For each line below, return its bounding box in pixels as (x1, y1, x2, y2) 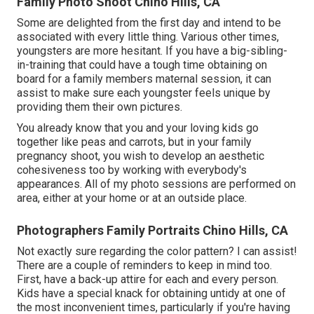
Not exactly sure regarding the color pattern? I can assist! (17, 244, 297, 258)
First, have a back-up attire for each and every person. (17, 272, 278, 286)
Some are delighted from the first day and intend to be (17, 15, 281, 29)
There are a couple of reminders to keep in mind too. (17, 258, 272, 272)
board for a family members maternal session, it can (17, 71, 271, 86)
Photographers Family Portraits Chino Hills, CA (17, 222, 288, 238)
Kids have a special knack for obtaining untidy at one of (17, 286, 286, 300)
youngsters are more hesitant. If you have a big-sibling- (17, 43, 287, 57)
